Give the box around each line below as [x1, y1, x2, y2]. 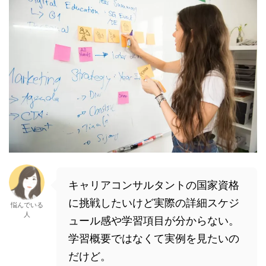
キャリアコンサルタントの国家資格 [68, 179, 239, 192]
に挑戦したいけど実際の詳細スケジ [68, 197, 239, 210]
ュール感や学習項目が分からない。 [68, 214, 239, 227]
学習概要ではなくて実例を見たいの [68, 232, 239, 245]
